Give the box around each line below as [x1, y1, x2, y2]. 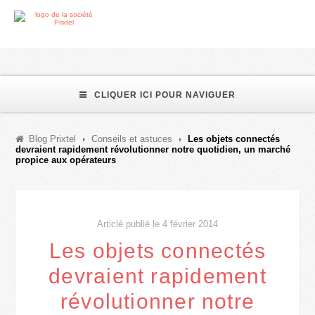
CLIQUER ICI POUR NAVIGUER [94, 90, 236, 100]
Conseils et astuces [91, 134, 173, 144]
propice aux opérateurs [15, 155, 117, 165]
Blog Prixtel [29, 134, 77, 144]
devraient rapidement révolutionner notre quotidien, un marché [15, 144, 291, 155]
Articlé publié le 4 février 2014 [97, 219, 218, 229]
